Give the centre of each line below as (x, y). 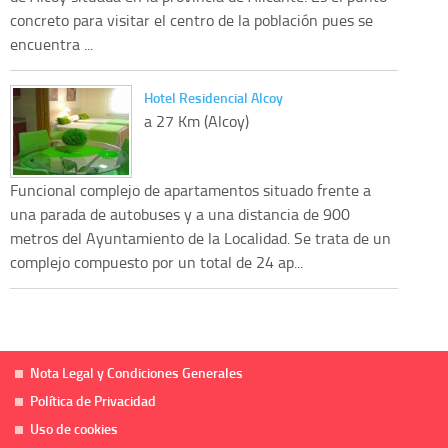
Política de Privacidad (93, 400)
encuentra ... (51, 43)
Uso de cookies (74, 428)
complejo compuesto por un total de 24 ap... (156, 261)
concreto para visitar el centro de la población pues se (191, 19)
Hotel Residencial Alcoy (213, 97)
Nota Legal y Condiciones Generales (136, 372)
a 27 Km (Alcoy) (196, 120)
